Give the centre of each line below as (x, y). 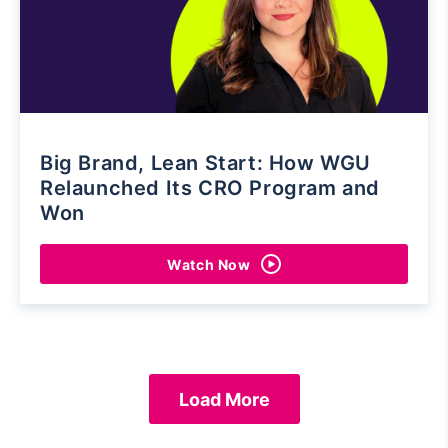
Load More (224, 399)
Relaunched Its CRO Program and (210, 188)
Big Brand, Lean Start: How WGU (206, 163)
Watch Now (209, 264)
